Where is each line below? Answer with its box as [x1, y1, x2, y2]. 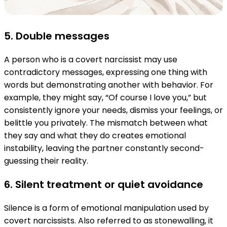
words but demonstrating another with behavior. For [4, 79, 213, 91]
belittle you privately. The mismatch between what [4, 117, 208, 129]
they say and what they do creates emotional [4, 130, 186, 142]
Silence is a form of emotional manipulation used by [4, 202, 209, 214]
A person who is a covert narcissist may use [4, 54, 177, 66]
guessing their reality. [4, 155, 88, 167]
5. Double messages [4, 29, 109, 44]
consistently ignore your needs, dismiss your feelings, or [4, 104, 223, 117]
